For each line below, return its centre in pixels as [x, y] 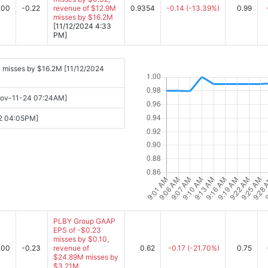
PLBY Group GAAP [84, 221]
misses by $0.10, [81, 239]
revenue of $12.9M [85, 8]
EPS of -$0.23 [77, 230]
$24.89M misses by [86, 257]
